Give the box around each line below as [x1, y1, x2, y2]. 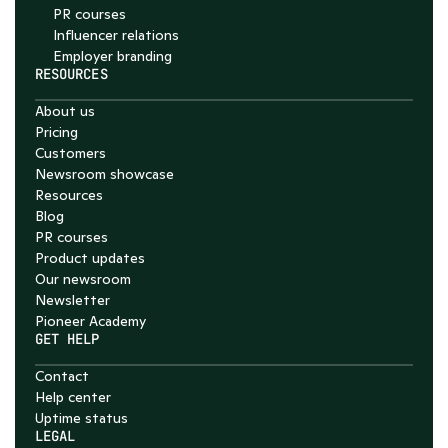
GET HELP [35, 330, 100, 348]
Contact [35, 367, 89, 385]
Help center [35, 388, 111, 406]
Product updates [35, 249, 145, 267]
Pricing [35, 123, 78, 141]
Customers [35, 144, 106, 162]
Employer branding [53, 47, 172, 65]
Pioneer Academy [35, 312, 146, 330]
